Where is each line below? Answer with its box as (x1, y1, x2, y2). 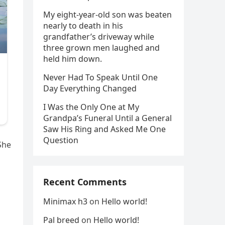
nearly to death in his (43, 20, 123, 31)
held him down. (43, 53, 102, 64)
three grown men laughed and (43, 42, 160, 53)
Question (43, 135, 78, 146)
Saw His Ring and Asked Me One (43, 124, 166, 135)
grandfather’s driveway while (43, 31, 154, 42)
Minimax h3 (43, 196, 87, 207)
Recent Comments (43, 176, 127, 188)
